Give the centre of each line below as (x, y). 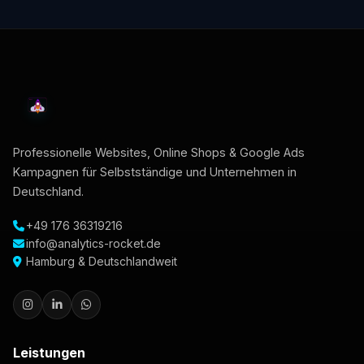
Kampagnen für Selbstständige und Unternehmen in (155, 171)
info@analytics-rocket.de (93, 243)
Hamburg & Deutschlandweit (102, 261)
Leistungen (49, 352)
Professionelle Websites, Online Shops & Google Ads (159, 152)
